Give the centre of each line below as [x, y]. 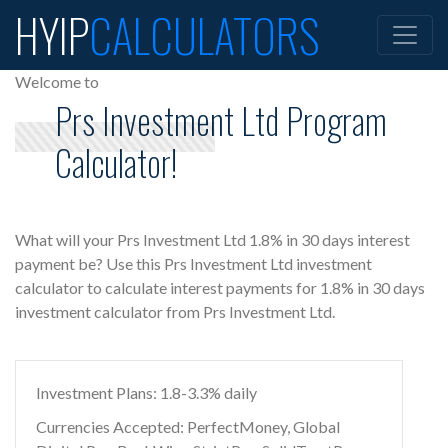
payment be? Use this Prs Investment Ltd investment [193, 263]
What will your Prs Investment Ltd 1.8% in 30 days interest [212, 239]
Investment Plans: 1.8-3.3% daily [146, 392]
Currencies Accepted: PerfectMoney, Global [188, 426]
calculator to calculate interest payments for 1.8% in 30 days [220, 287]
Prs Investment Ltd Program [221, 120]
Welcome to [57, 81]
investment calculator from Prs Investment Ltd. [175, 311]
